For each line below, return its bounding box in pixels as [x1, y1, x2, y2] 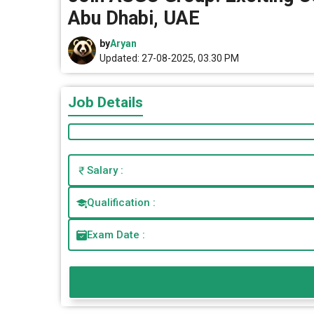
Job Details [68, 94, 143, 111]
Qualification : [87, 196, 156, 209]
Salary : [87, 164, 123, 177]
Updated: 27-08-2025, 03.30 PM [100, 53, 239, 64]
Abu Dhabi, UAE [68, 7, 200, 29]
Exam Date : [87, 228, 145, 241]
